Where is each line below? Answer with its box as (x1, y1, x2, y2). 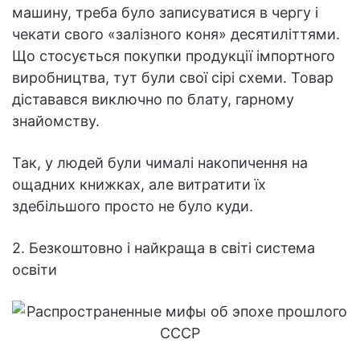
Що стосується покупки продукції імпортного (12, 47, 335, 65)
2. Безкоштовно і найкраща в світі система (12, 239, 315, 257)
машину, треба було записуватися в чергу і (12, 4, 318, 22)
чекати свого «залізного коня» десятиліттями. (12, 26, 340, 43)
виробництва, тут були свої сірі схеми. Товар (12, 69, 333, 87)
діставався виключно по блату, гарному (12, 91, 294, 108)
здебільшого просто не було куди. (12, 198, 253, 215)
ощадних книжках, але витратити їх (12, 176, 266, 194)
